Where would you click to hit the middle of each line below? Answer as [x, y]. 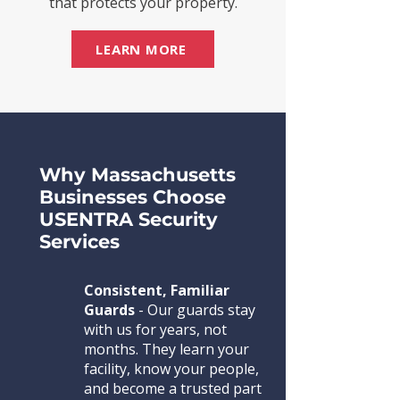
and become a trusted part [173, 388]
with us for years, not [155, 329]
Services [79, 242]
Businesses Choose [133, 197]
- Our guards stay [195, 310]
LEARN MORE [141, 49]
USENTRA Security [129, 219]
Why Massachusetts [137, 175]
